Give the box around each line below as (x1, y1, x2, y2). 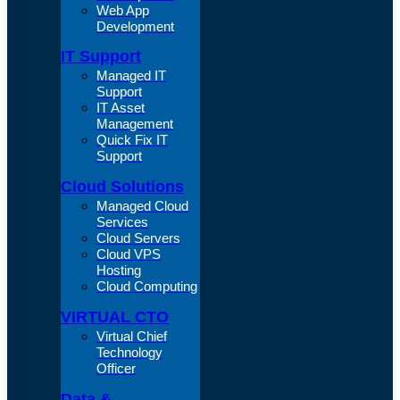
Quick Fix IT (96, 132, 168, 148)
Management (96, 116, 173, 132)
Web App (96, 2, 149, 18)
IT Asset (96, 100, 145, 116)
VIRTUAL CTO (61, 308, 169, 327)
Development (96, 18, 174, 34)
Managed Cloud (96, 198, 188, 214)
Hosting (96, 262, 141, 279)
